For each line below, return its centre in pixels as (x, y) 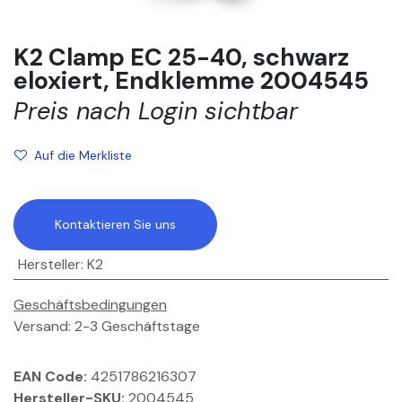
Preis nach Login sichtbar (156, 111)
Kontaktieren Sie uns (115, 225)
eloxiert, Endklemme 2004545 (191, 81)
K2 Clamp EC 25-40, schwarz (181, 57)
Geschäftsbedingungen (90, 305)
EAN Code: (52, 377)
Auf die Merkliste (83, 156)
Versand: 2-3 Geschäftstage (107, 327)
